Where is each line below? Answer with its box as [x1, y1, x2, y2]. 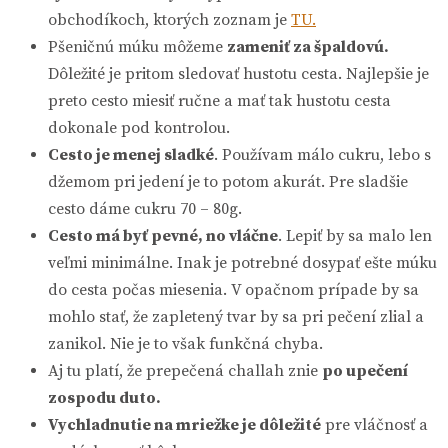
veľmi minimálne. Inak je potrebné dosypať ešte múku [48, 253, 437, 274]
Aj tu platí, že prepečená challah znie [48, 361, 322, 382]
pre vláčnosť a [321, 415, 428, 436]
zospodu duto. [48, 388, 161, 409]
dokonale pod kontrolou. [48, 118, 230, 139]
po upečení [322, 361, 408, 382]
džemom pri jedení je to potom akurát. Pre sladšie [48, 172, 408, 193]
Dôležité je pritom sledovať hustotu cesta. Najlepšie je [48, 64, 429, 85]
